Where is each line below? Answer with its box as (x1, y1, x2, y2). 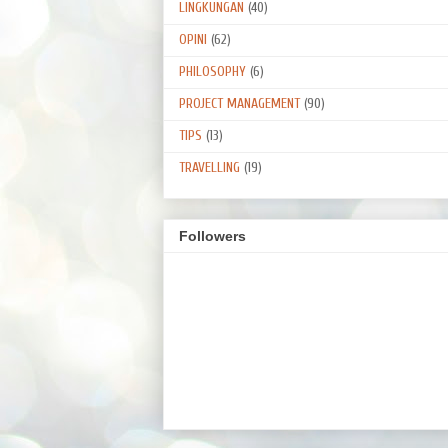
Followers (179, 228, 246, 245)
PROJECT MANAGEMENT (179, 94, 300, 112)
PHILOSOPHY (179, 62, 246, 80)
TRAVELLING (179, 158, 240, 176)
